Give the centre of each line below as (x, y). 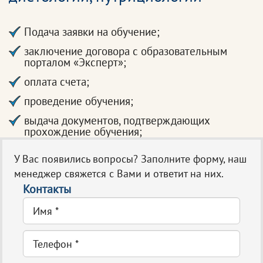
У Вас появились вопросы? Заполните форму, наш (130, 159)
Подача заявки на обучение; (92, 32)
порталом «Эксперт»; (75, 62)
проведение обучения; (79, 101)
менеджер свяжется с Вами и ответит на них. (119, 173)
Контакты (47, 189)
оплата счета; (57, 82)
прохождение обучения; (83, 131)
